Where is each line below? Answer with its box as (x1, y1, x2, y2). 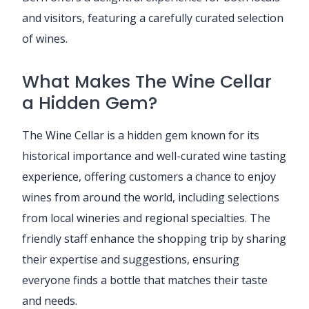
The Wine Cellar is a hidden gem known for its (22, 127, 259, 143)
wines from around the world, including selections (22, 189, 279, 205)
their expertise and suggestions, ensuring (22, 251, 239, 267)
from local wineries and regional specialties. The (22, 210, 270, 226)
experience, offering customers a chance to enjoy (22, 168, 276, 184)
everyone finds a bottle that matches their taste (22, 272, 268, 288)
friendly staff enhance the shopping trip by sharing (22, 230, 286, 246)
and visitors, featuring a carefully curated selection (22, 10, 283, 26)
